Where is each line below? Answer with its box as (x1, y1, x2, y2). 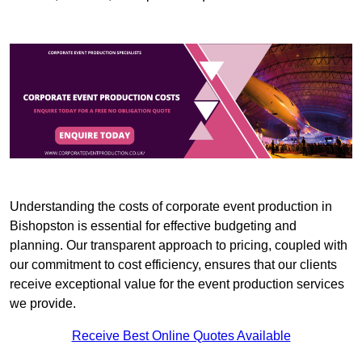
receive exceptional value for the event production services (10, 276, 344, 291)
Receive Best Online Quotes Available (71, 328, 291, 343)
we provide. (10, 296, 76, 310)
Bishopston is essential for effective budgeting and (10, 218, 297, 233)
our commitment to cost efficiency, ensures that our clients (10, 257, 337, 271)
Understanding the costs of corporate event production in (10, 199, 332, 213)
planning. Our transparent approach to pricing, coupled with (10, 238, 347, 252)
